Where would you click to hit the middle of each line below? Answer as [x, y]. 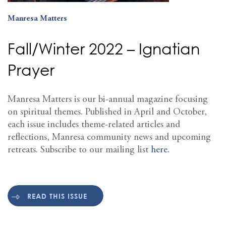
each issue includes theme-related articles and [94, 125]
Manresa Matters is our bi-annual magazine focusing [108, 100]
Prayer [31, 70]
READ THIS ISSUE [57, 196]
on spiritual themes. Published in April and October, [107, 112]
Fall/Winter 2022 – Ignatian [104, 49]
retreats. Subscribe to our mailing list [79, 150]
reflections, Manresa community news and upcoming [109, 138]
